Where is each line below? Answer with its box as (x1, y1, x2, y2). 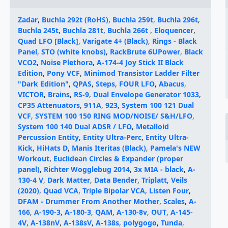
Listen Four (149, 186, 189, 195)
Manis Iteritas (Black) (71, 143, 146, 153)
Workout (17, 154, 49, 163)
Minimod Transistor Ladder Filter (83, 68, 199, 78)
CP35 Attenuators (17, 100, 80, 110)
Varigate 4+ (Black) (82, 36, 148, 46)
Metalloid (135, 122, 169, 131)
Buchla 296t (157, 15, 198, 24)
